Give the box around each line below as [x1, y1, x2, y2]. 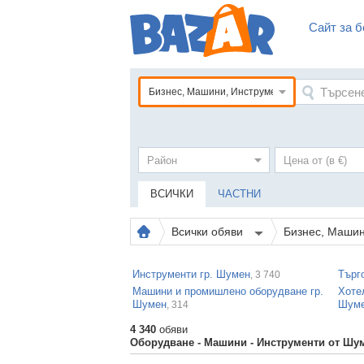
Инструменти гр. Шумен [132, 268, 250, 280]
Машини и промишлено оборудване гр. [132, 285, 323, 297]
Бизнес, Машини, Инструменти [149, 86, 292, 97]
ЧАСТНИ [218, 188, 261, 200]
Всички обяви [171, 225, 246, 238]
